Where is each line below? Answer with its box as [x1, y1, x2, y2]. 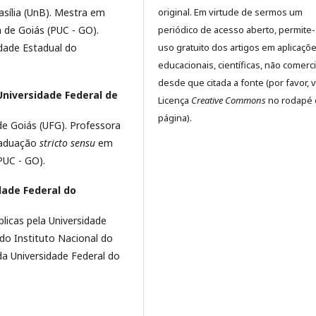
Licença [158, 93, 191, 107]
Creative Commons [191, 93, 266, 107]
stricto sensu [39, 135, 95, 150]
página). [158, 111, 192, 124]
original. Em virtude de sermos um [158, 5, 303, 18]
